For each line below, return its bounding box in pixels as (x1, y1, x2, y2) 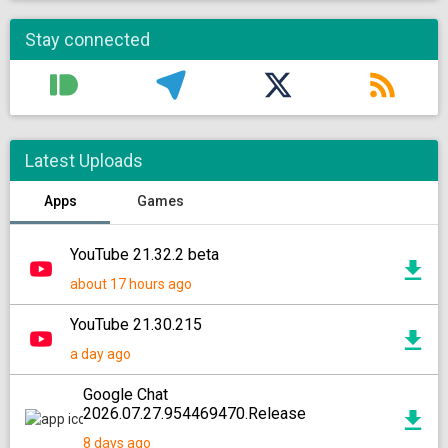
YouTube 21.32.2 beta (70, 245, 219, 264)
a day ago (70, 346, 131, 362)
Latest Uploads (25, 150, 143, 171)
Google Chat (83, 385, 168, 404)
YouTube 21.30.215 (70, 315, 202, 334)
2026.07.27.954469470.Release (83, 404, 306, 423)
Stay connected (25, 29, 150, 50)
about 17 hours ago (70, 276, 192, 292)
